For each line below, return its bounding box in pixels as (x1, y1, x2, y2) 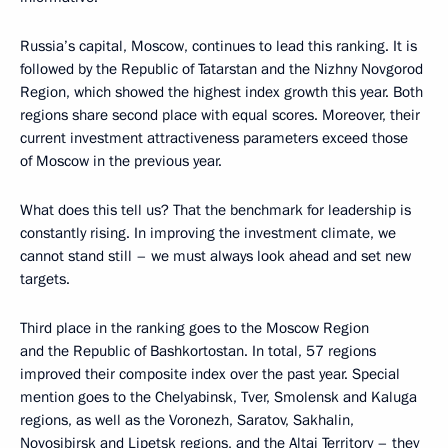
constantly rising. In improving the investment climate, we (20, 223, 396, 244)
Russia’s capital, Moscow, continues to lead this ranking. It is (20, 36, 417, 57)
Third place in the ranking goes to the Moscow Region (20, 318, 369, 339)
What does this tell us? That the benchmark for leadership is (20, 200, 411, 221)
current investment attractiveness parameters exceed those (20, 128, 408, 149)
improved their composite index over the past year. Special (20, 364, 400, 385)
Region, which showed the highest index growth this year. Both (20, 82, 423, 103)
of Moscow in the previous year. (20, 151, 222, 172)
